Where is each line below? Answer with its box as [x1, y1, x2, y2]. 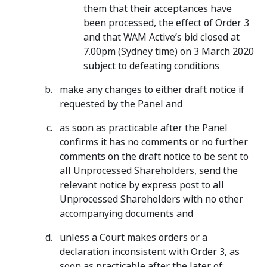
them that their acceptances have [83, 2, 232, 15]
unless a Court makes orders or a [60, 231, 207, 244]
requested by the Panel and [60, 97, 182, 111]
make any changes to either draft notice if [60, 83, 244, 97]
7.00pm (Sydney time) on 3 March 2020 [83, 45, 254, 58]
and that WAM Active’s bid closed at [83, 30, 240, 44]
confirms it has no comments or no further [60, 135, 248, 149]
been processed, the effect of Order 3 [83, 16, 249, 30]
